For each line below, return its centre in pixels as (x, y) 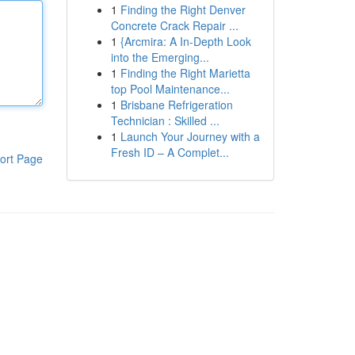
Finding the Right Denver (183, 10)
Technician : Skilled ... (165, 120)
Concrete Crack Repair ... (174, 25)
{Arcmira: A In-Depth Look (185, 41)
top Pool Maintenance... (170, 89)
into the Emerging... (160, 57)
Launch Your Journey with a (190, 136)
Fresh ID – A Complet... (170, 152)
